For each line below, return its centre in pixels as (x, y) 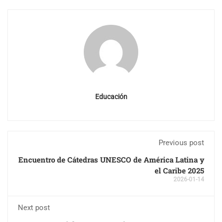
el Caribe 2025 (179, 171)
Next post (34, 208)
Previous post (181, 143)
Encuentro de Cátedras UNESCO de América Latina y (111, 160)
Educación (111, 97)
